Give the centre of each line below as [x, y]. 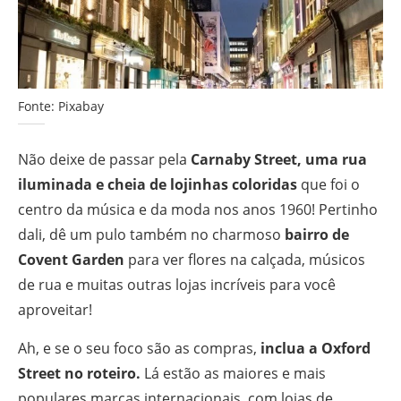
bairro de [317, 235]
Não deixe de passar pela [104, 160]
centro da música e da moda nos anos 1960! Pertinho [198, 210]
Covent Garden [73, 260]
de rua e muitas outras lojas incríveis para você [177, 285]
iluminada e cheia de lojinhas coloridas [159, 185]
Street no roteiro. [79, 374]
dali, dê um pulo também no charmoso [151, 235]
